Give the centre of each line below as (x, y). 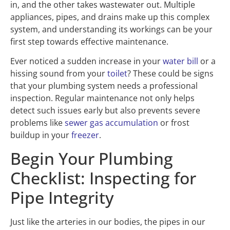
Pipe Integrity (62, 197)
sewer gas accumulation (111, 123)
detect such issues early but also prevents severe (105, 111)
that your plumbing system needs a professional (104, 86)
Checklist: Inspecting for (103, 178)
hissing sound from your (59, 74)
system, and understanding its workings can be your (111, 29)
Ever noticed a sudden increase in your (87, 61)
